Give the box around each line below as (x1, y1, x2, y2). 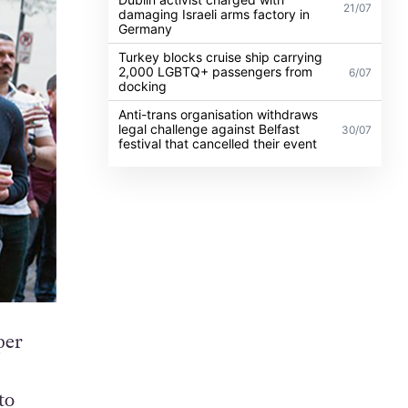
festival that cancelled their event (118, 135, 318, 151)
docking (118, 77, 168, 94)
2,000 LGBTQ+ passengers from (118, 63, 313, 79)
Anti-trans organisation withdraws (118, 106, 319, 122)
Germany (118, 20, 173, 36)
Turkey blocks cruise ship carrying (118, 48, 323, 65)
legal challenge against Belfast (118, 120, 301, 137)
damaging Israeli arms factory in (118, 5, 311, 22)
